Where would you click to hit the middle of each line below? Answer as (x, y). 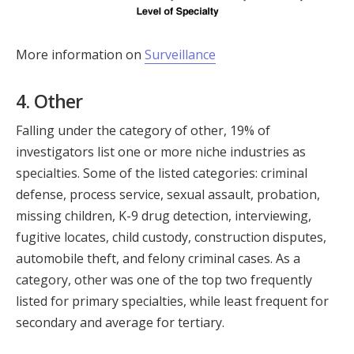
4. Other (49, 101)
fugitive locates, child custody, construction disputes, (171, 237)
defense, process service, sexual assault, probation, (168, 194)
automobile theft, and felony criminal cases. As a (158, 258)
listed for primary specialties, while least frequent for (172, 301)
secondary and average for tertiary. (120, 322)
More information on (80, 55)
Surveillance (180, 55)
